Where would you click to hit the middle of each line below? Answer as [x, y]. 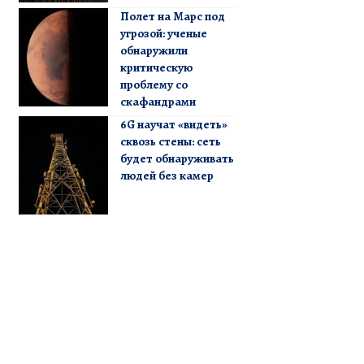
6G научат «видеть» [173, 124]
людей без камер [167, 175]
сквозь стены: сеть [170, 141]
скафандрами [158, 101]
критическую [156, 67]
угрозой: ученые [163, 33]
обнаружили [154, 50]
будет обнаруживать [177, 158]
